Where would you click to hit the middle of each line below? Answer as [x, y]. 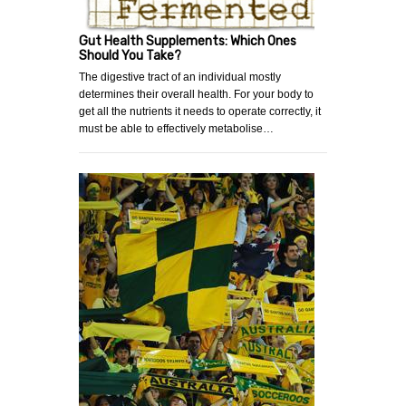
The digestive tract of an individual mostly [180, 77]
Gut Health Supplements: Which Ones [188, 41]
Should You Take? [130, 55]
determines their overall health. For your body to [196, 94]
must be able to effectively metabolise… [176, 128]
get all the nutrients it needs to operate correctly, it [200, 111]
